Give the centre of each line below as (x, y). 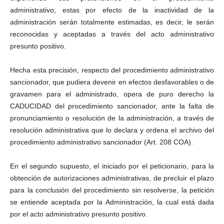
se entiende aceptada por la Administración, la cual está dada (112, 202)
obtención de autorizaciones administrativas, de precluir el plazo (112, 178)
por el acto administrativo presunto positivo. (79, 214)
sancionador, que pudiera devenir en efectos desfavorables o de (112, 82)
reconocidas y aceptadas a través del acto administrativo (112, 34)
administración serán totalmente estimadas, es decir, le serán (112, 22)
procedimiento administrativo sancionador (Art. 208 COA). (101, 142)
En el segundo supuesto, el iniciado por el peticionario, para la (112, 166)
